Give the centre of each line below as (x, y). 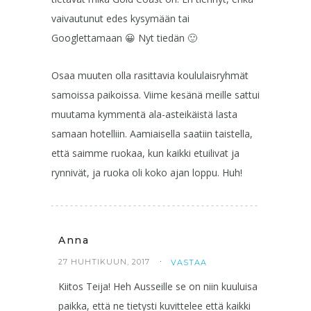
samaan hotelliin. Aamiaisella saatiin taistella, (152, 133)
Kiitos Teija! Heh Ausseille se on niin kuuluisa (158, 286)
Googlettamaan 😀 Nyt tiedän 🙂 (124, 37)
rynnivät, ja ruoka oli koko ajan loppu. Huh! (147, 172)
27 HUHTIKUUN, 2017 (104, 261)
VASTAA (189, 262)
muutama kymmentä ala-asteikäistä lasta (144, 114)
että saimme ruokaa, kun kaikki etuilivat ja (145, 153)
